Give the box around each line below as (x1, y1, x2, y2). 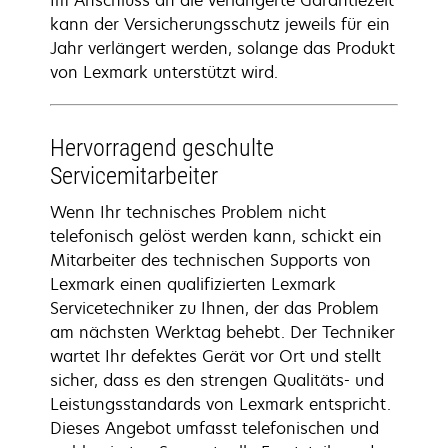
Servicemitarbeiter (50, 162, 218, 190)
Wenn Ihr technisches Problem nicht (50, 201, 326, 223)
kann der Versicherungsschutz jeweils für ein (50, 13, 390, 35)
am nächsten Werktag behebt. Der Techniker (50, 321, 395, 343)
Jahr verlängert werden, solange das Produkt (50, 37, 395, 59)
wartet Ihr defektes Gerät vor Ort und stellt (50, 345, 381, 367)
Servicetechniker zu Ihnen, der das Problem (50, 297, 379, 319)
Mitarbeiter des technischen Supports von (50, 249, 371, 271)
